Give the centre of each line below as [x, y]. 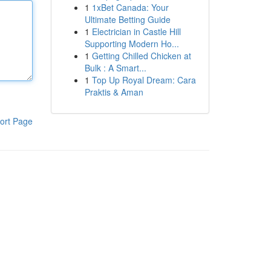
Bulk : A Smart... [115, 68]
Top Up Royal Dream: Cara [144, 80]
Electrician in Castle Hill [136, 31]
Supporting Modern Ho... [132, 44]
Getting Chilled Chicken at [141, 56]
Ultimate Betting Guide [127, 19]
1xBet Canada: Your [130, 7]
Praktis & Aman [114, 92]
